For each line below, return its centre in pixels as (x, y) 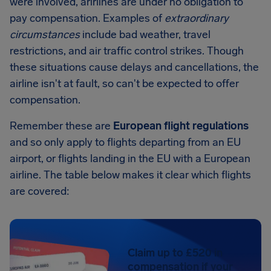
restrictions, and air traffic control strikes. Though (127, 51)
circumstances (45, 34)
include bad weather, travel (145, 34)
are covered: (40, 191)
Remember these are (61, 126)
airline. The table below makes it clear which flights (130, 175)
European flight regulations (181, 126)
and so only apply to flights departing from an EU (125, 142)
